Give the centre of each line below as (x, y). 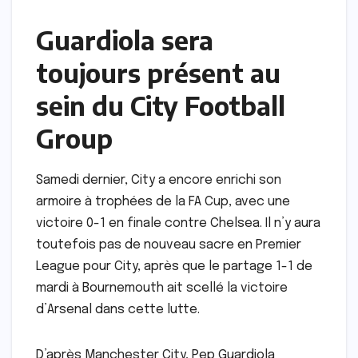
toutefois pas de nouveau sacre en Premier (169, 245)
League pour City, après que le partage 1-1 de (174, 267)
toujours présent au (158, 73)
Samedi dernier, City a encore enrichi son (159, 181)
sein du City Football (161, 106)
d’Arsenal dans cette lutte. (118, 310)
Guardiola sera (125, 40)
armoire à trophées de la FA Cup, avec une (163, 202)
